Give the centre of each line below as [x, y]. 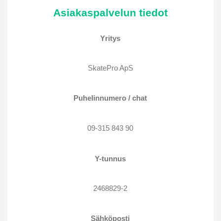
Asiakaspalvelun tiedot [110, 13]
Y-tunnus [110, 158]
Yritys [110, 38]
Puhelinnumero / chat [110, 98]
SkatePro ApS [110, 68]
